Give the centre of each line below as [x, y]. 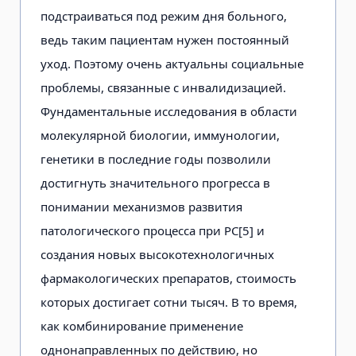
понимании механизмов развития [141, 206]
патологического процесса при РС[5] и [153, 230]
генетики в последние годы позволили [156, 159]
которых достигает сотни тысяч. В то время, [169, 302]
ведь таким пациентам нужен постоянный [165, 39]
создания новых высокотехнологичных [157, 254]
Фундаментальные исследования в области [169, 111]
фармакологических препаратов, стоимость [168, 278]
